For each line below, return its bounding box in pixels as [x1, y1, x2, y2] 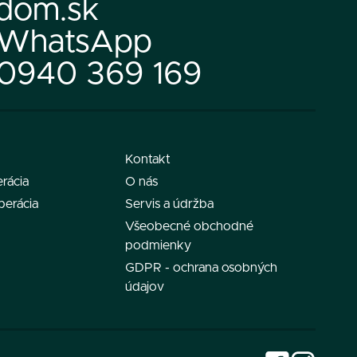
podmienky [124, 239, 191, 252]
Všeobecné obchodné [124, 220, 253, 233]
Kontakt [124, 153, 171, 166]
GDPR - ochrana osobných [124, 261, 277, 274]
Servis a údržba [124, 198, 214, 210]
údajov [124, 280, 164, 293]
